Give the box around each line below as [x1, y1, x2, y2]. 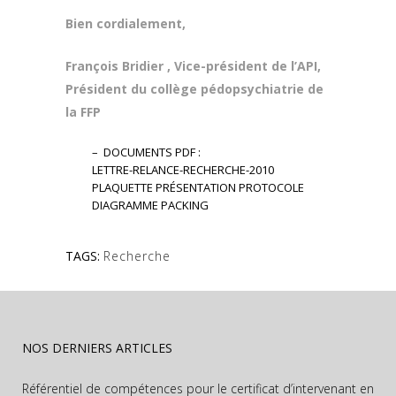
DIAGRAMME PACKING [92, 197, 209, 213]
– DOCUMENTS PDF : [92, 144, 201, 160]
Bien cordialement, [65, 15, 186, 32]
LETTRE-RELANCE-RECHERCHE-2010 [92, 162, 274, 178]
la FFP [65, 103, 101, 120]
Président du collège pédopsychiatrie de [65, 80, 324, 97]
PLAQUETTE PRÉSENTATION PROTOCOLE [92, 179, 304, 195]
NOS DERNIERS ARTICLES [22, 339, 172, 356]
